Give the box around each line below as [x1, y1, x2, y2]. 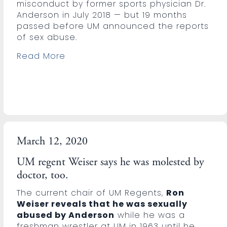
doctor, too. [17, 170, 69, 181]
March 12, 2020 [17, 136, 88, 147]
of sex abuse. [17, 31, 78, 43]
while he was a [115, 209, 185, 221]
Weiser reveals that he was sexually [17, 198, 188, 210]
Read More [17, 50, 66, 62]
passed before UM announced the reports [17, 20, 209, 32]
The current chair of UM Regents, [17, 186, 167, 199]
